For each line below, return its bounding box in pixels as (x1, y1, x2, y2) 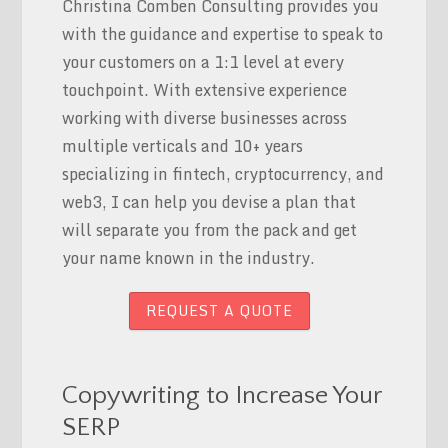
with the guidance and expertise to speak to (62, 20, 384, 47)
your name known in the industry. (62, 244, 316, 271)
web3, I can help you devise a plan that (62, 188, 357, 215)
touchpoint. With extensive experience (62, 76, 348, 103)
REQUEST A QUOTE (145, 298, 293, 322)
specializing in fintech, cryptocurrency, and (62, 160, 385, 187)
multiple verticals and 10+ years (62, 132, 304, 159)
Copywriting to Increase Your (62, 380, 382, 410)
